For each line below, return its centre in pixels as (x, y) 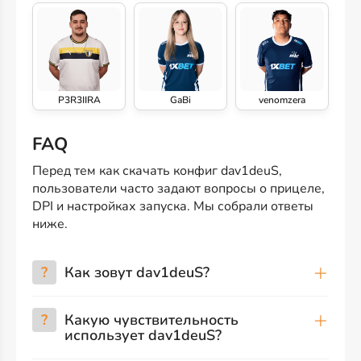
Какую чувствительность (151, 320)
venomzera (282, 100)
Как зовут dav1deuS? (137, 272)
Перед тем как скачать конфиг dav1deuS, (157, 170)
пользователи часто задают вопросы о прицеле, (178, 188)
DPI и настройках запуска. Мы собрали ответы (173, 206)
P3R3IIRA (79, 100)
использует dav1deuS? (143, 335)
